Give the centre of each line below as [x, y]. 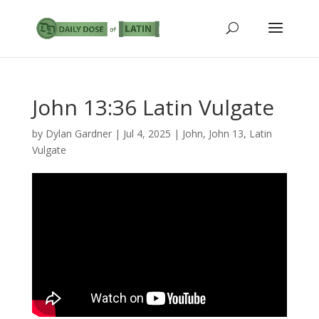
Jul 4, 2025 [147, 134]
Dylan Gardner [78, 134]
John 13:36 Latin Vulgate [153, 107]
